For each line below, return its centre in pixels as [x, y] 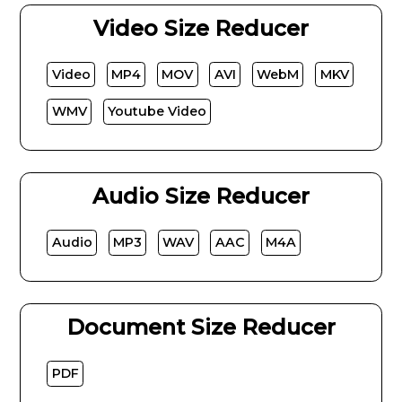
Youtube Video [157, 112]
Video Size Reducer [201, 28]
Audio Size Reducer [201, 197]
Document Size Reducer [201, 328]
